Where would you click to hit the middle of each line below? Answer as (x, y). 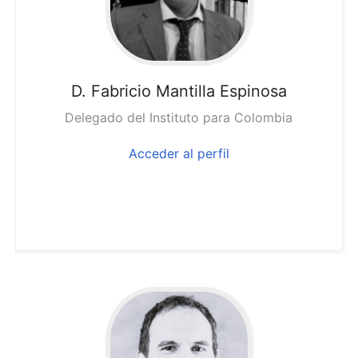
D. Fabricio (111, 91)
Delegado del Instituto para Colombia (179, 117)
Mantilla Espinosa (221, 91)
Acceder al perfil (179, 153)
